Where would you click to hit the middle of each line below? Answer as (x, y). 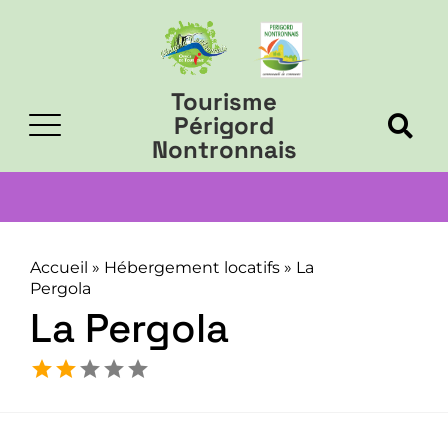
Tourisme (224, 101)
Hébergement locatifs (192, 267)
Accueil (59, 267)
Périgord (224, 125)
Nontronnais (224, 149)
